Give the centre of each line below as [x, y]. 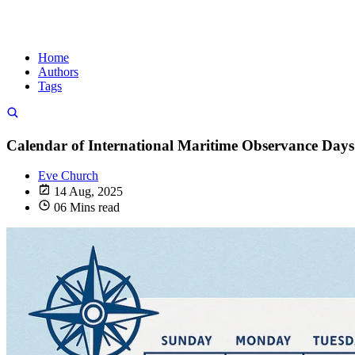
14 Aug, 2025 [87, 192]
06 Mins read [85, 208]
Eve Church [68, 176]
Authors [58, 72]
